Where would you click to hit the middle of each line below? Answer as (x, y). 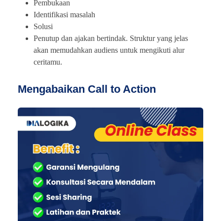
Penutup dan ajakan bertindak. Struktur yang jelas (111, 38)
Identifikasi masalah (64, 15)
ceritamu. (48, 62)
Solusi (43, 27)
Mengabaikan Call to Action (87, 89)
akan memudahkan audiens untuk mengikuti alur (109, 50)
